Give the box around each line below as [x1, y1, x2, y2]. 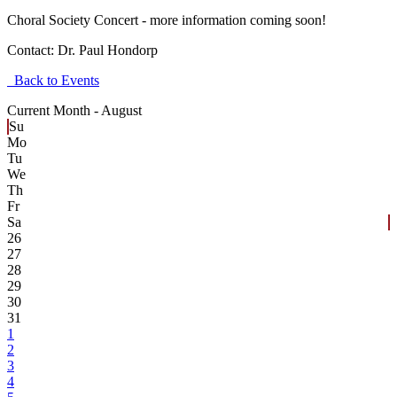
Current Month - [7, 103, 101, 119]
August [101, 103, 142, 119]
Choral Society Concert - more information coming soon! [7, 12, 326, 28]
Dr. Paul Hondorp [58, 43, 158, 58]
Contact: [7, 43, 58, 58]
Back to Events [7, 73, 99, 89]
